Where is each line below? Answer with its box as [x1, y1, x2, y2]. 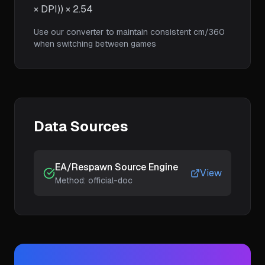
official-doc [88, 175, 132, 186]
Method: [55, 175, 88, 186]
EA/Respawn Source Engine [55, 161, 178, 173]
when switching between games [34, 38, 156, 49]
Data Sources [34, 117, 128, 135]
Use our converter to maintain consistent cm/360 [34, 27, 225, 37]
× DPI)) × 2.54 [34, 3, 93, 15]
